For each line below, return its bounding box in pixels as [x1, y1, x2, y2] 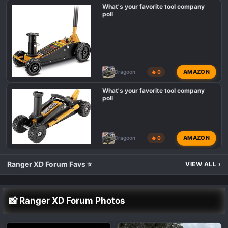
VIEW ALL [185, 160, 218, 168]
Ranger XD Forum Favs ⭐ [7, 159, 92, 168]
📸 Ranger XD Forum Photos [9, 195, 125, 206]
